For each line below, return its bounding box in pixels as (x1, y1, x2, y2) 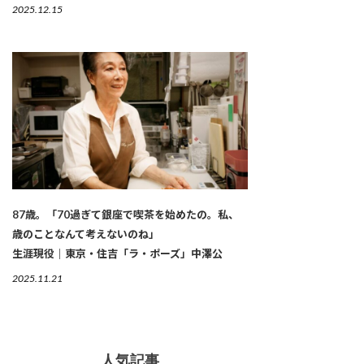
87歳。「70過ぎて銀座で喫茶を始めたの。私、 (12, 208, 239, 222)
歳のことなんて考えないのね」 (12, 227, 159, 241)
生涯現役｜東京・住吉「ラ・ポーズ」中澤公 (12, 247, 223, 261)
